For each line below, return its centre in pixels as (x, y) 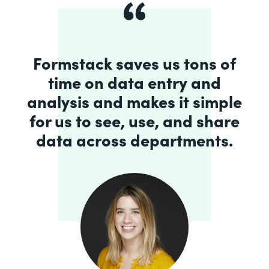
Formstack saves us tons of (134, 62)
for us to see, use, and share (134, 120)
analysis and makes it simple (134, 101)
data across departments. (134, 139)
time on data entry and (134, 81)
